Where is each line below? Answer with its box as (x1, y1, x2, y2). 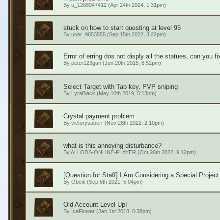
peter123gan (71, 60, 101, 66)
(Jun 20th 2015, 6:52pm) (101, 60, 161, 66)
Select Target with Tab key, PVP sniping (63, 83, 178, 90)
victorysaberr (71, 120, 103, 126)
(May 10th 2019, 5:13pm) (95, 90, 157, 96)
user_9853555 (71, 31, 106, 37)
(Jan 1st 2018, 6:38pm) (94, 208, 152, 214)
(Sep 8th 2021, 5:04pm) (85, 179, 143, 185)
